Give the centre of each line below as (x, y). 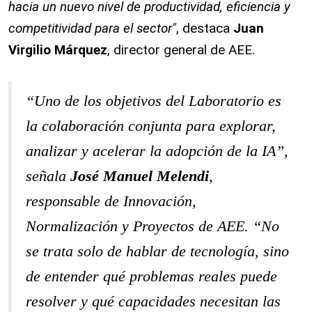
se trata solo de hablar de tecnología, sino (157, 251)
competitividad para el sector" (92, 28)
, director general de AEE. (181, 50)
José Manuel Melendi (140, 176)
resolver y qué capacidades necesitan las (153, 301)
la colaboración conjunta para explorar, (151, 126)
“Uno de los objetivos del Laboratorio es (154, 101)
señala (48, 176)
